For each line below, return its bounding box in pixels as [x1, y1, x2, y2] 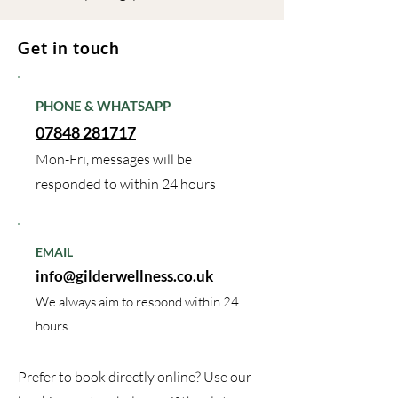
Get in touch [18, 37, 121, 58]
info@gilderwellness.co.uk [36, 267, 213, 285]
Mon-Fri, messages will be [36, 150, 192, 168]
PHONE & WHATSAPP [36, 98, 171, 114]
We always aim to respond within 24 [36, 293, 239, 310]
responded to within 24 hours [36, 175, 216, 193]
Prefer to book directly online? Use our [18, 368, 251, 386]
